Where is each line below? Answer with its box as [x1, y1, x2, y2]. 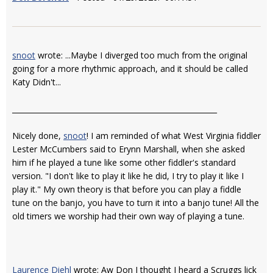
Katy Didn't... [12, 76, 61, 88]
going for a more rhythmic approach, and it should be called [12, 62, 248, 74]
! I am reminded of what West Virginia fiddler [87, 129, 261, 141]
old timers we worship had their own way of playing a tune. [12, 210, 244, 222]
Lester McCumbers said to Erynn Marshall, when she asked [12, 143, 245, 155]
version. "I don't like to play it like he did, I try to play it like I [12, 169, 244, 182]
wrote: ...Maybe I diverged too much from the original [35, 49, 247, 61]
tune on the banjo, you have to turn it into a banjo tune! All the [12, 196, 259, 208]
